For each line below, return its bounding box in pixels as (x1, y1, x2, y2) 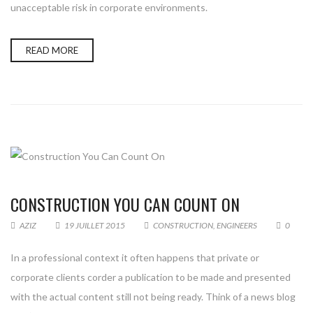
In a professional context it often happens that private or (10, 252, 259, 263)
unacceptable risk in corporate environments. (10, 1, 208, 13)
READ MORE (26, 45, 78, 56)
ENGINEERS (217, 220, 257, 231)
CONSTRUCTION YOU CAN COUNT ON (10, 191, 240, 217)
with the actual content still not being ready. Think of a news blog (10, 291, 296, 303)
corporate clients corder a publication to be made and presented (10, 271, 291, 283)
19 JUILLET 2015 (63, 220, 126, 231)
